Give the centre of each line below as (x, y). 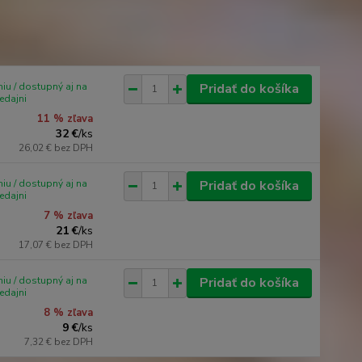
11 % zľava (65, 118)
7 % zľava (69, 215)
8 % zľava (69, 312)
